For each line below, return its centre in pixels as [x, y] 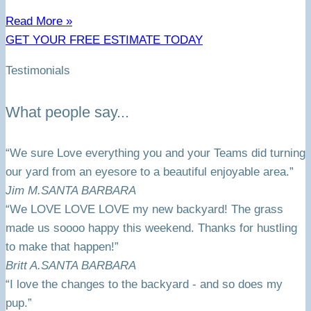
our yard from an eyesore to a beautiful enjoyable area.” [150, 171]
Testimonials [38, 71]
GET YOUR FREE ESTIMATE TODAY [104, 40]
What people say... [67, 112]
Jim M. [23, 190]
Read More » [39, 22]
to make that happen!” [62, 246]
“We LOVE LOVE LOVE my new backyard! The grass [144, 209]
